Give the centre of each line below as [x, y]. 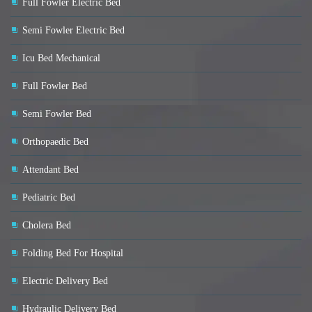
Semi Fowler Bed [57, 114]
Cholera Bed [47, 226]
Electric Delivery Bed [65, 281]
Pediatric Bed [49, 198]
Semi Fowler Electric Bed [73, 31]
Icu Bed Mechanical [61, 58]
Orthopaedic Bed [55, 142]
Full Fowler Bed [55, 86]
